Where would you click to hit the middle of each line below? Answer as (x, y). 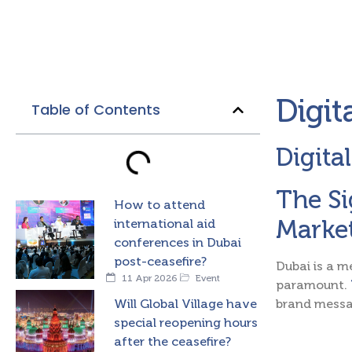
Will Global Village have (185, 304)
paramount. (313, 285)
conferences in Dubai (178, 242)
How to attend (159, 205)
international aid (165, 224)
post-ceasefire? (160, 261)
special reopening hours (186, 323)
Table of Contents (96, 110)
